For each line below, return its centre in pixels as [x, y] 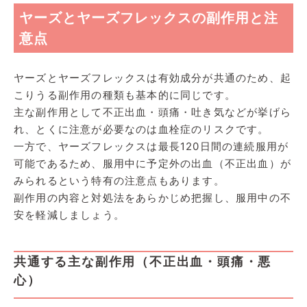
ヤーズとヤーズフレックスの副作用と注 [149, 17]
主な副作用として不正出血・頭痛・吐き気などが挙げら [153, 112]
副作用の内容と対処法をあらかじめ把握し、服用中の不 [153, 197]
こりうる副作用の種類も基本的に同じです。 [125, 95]
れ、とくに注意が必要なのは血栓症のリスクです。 [142, 129]
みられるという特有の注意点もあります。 [119, 180]
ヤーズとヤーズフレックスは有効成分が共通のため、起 [153, 77]
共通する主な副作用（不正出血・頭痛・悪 [143, 261]
